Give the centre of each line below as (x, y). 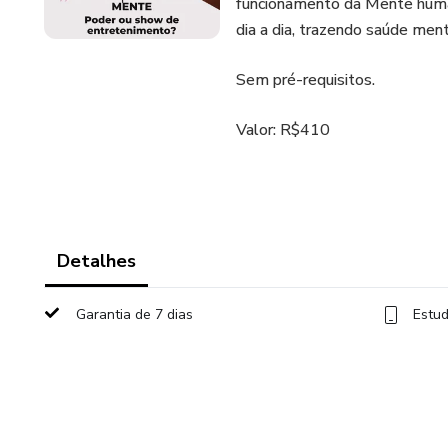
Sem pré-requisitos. (305, 80)
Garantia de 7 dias (134, 314)
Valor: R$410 (283, 130)
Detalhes (96, 261)
